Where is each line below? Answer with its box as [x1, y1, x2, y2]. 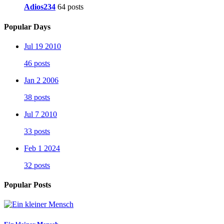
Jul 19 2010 [24, 41, 61, 50]
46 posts [24, 58, 50, 67]
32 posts [24, 160, 50, 169]
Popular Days [4, 22, 50, 31]
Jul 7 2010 [24, 109, 57, 118]
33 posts [24, 126, 50, 135]
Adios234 [24, 2, 55, 11]
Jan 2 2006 [24, 75, 58, 84]
